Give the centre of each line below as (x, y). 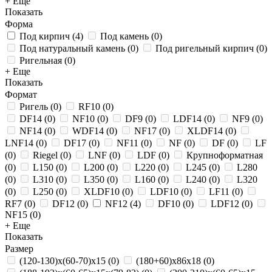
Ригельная (41, 60)
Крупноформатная (225, 155)
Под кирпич (45, 36)
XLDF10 (102, 192)
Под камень (124, 36)
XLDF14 (205, 131)
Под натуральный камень (72, 48)
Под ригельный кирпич (205, 48)
